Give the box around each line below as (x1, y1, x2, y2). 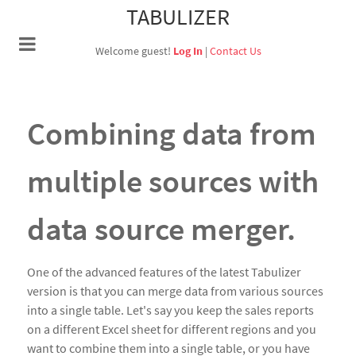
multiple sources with (27, 161, 319, 202)
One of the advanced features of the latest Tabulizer (27, 264, 301, 281)
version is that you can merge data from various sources (27, 283, 323, 300)
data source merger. (27, 209, 296, 250)
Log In (172, 44, 203, 59)
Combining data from (27, 114, 316, 154)
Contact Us (209, 44, 261, 59)
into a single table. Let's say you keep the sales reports (27, 302, 314, 319)
